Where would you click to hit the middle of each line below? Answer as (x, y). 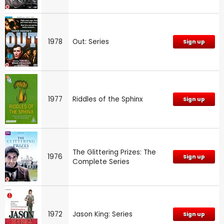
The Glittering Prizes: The (114, 152)
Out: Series (91, 41)
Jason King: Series (102, 214)
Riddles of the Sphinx (108, 99)
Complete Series (101, 161)
